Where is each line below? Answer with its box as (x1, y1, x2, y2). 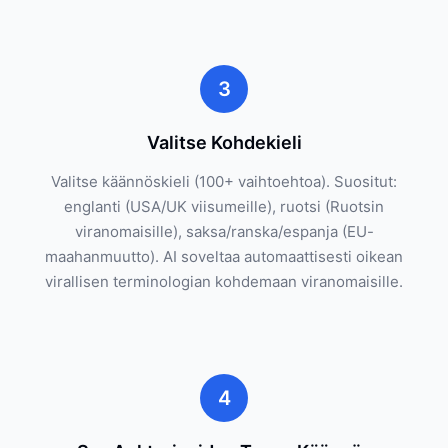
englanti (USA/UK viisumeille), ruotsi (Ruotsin (64, 197, 384, 216)
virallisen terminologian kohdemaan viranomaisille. (45, 272, 403, 291)
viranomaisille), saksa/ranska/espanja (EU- (74, 222, 374, 241)
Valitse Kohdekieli (146, 132, 302, 153)
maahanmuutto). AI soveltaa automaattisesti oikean (45, 247, 403, 266)
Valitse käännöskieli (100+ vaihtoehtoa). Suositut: (51, 172, 397, 191)
